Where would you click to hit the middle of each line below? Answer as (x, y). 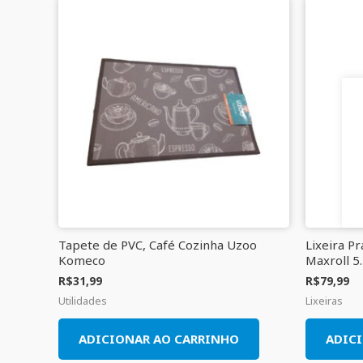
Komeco (82, 261)
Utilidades (83, 300)
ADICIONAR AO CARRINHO (159, 338)
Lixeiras (324, 300)
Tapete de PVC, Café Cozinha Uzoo (158, 245)
